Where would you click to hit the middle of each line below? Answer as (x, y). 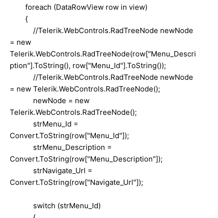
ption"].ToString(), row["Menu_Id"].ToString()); (88, 65)
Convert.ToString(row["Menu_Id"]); (69, 135)
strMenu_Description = (61, 147)
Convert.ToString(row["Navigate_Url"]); (76, 182)
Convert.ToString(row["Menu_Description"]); (86, 159)
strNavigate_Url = (51, 170)
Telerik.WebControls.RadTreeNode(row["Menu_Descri (103, 54)
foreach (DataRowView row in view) (79, 7)
